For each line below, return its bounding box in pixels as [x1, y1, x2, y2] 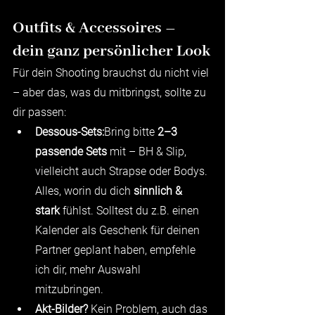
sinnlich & [134, 184, 185, 198]
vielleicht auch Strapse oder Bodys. [35, 164, 210, 178]
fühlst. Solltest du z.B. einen [60, 203, 202, 217]
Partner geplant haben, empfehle [35, 243, 198, 257]
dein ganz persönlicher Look [13, 41, 210, 61]
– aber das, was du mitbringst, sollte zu [13, 85, 209, 99]
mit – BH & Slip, [107, 144, 189, 158]
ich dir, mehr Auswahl [35, 262, 143, 276]
